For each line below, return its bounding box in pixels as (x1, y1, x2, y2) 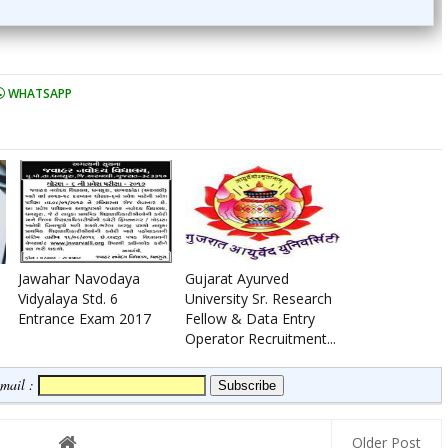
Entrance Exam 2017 (18, 309, 151, 329)
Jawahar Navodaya (18, 269, 140, 289)
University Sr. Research (185, 289, 332, 309)
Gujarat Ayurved (185, 269, 289, 289)
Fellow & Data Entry (185, 309, 315, 329)
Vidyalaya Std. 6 (18, 289, 118, 309)
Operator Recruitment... (185, 329, 336, 349)
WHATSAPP (5, 85, 72, 103)
